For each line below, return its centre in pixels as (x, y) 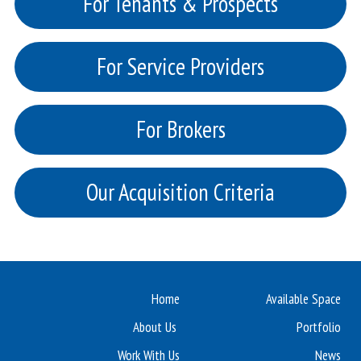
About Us (155, 328)
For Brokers (180, 130)
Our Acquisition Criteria (180, 193)
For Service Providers (180, 67)
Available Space (303, 299)
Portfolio (319, 328)
